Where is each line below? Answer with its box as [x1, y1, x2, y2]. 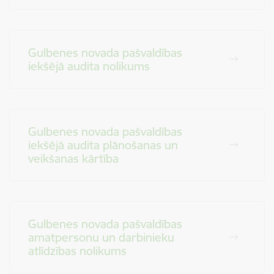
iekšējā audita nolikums [28, 59, 150, 73]
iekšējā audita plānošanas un [28, 138, 178, 152]
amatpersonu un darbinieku [28, 230, 174, 245]
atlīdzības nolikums [28, 243, 127, 258]
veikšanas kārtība [28, 151, 119, 166]
